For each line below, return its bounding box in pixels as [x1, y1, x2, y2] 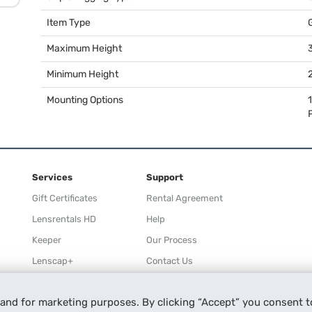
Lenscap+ [32, 256, 73, 266]
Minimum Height [47, 68, 118, 80]
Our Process [146, 235, 197, 245]
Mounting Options [47, 94, 123, 106]
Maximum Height [47, 42, 122, 54]
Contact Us [146, 256, 193, 266]
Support [146, 172, 183, 182]
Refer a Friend [32, 297, 91, 308]
